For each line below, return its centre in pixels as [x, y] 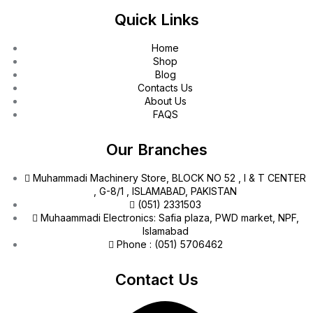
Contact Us [156, 280]
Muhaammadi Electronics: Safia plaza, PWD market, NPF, [169, 218]
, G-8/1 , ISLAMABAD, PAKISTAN [165, 191]
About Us [165, 101]
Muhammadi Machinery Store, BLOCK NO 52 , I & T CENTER [169, 178]
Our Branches [156, 150]
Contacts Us [165, 88]
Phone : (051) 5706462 [169, 245]
